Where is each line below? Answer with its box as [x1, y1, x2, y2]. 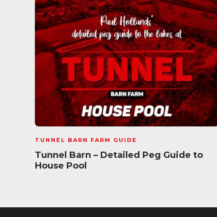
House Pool [35, 160, 89, 171]
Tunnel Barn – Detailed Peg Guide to [35, 150, 203, 160]
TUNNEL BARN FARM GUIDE [35, 137, 137, 143]
